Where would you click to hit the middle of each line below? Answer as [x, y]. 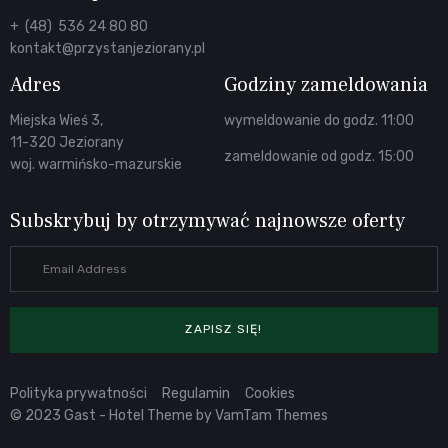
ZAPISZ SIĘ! [224, 329]
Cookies [270, 394]
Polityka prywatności [84, 394]
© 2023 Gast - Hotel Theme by [112, 416]
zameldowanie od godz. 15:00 [319, 157]
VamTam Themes [271, 416]
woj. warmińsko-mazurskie [96, 165]
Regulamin [196, 394]
